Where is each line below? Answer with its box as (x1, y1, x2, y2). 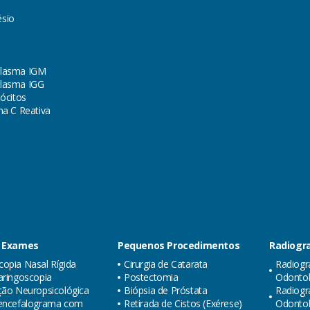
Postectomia (124, 271, 179, 284)
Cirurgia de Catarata (124, 257, 208, 271)
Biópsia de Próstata (124, 284, 208, 297)
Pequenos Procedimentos (118, 239, 240, 252)
